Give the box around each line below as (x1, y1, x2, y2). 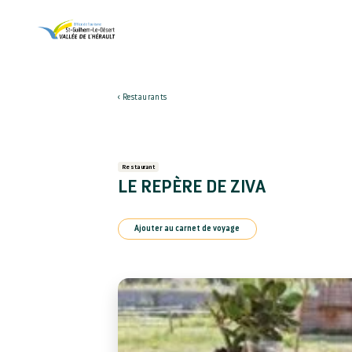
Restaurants (122, 93, 167, 102)
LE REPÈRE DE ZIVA (118, 178, 266, 196)
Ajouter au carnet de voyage (134, 225, 240, 233)
